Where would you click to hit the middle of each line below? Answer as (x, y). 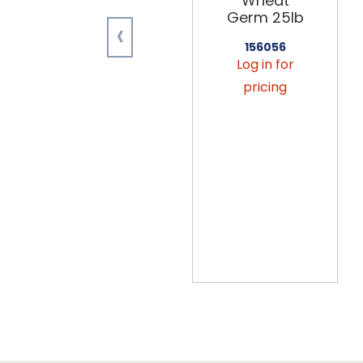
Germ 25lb (265, 17)
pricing (265, 87)
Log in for (265, 64)
